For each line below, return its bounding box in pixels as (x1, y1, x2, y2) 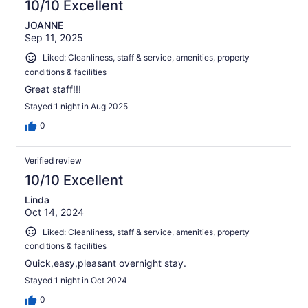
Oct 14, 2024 (25, 206, 84, 218)
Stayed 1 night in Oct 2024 (25, 275, 127, 286)
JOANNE (25, 19, 63, 31)
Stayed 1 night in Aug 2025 (25, 100, 128, 111)
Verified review (25, 155, 82, 166)
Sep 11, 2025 (25, 31, 83, 43)
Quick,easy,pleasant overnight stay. (25, 257, 186, 269)
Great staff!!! (25, 82, 81, 95)
